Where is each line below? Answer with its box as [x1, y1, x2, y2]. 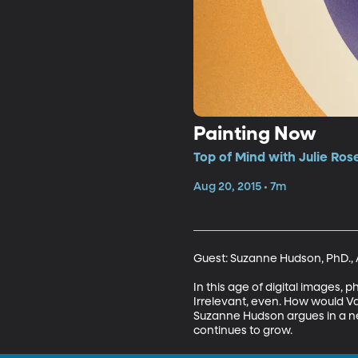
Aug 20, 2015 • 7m [193, 181, 286, 193]
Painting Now [193, 124, 316, 144]
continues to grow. [193, 324, 292, 336]
